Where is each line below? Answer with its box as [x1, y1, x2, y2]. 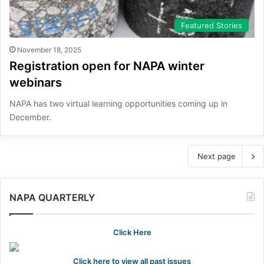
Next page [197, 151, 236, 161]
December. [9, 112, 51, 123]
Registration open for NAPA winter [9, 59, 204, 74]
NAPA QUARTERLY [9, 192, 95, 204]
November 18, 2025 [17, 45, 81, 55]
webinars [9, 75, 62, 90]
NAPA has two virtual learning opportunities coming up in [9, 98, 227, 109]
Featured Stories [181, 21, 242, 31]
